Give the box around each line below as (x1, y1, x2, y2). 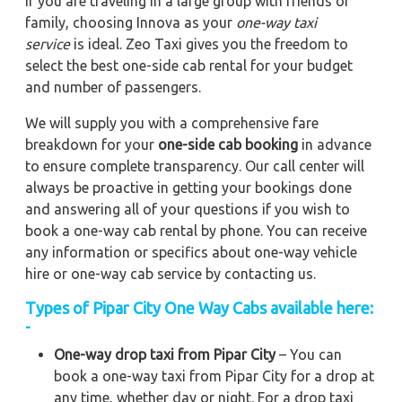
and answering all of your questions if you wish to (25, 200, 350, 217)
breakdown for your (25, 135, 158, 153)
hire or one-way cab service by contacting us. (25, 265, 316, 282)
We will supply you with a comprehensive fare (25, 114, 319, 131)
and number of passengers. (25, 78, 201, 95)
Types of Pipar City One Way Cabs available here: (25, 298, 373, 317)
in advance (298, 135, 371, 153)
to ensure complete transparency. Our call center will (25, 157, 364, 174)
